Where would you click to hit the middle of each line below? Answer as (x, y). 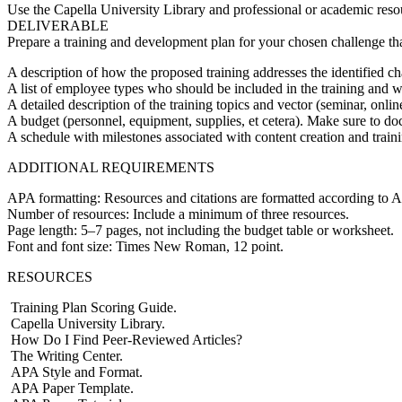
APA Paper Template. (70, 388)
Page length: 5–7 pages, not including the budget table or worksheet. (201, 230)
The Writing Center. (65, 355)
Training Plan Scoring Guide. (92, 307)
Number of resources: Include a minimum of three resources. (178, 214)
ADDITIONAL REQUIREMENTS (111, 167)
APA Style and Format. (75, 371)
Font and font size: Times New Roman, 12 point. (145, 246)
